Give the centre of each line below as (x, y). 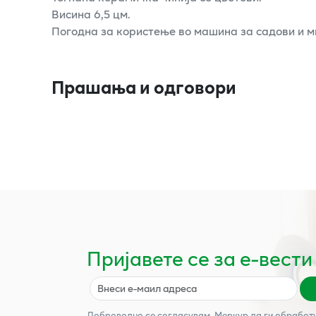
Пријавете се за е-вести (200, 257)
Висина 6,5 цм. (91, 13)
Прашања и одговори (144, 86)
